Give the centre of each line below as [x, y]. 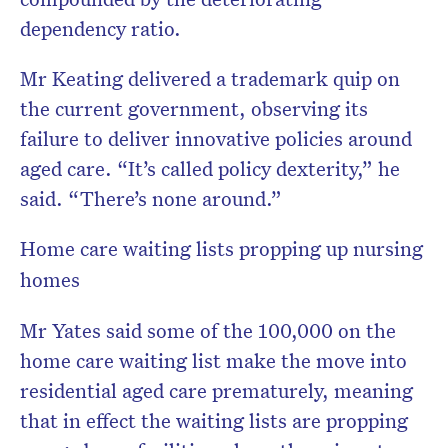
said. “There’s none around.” [151, 198]
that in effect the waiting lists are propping [214, 420]
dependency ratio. [100, 28]
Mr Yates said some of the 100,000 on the [208, 330]
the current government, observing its [194, 108]
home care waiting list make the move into [213, 360]
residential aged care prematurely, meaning [216, 390]
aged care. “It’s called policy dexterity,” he [210, 168]
